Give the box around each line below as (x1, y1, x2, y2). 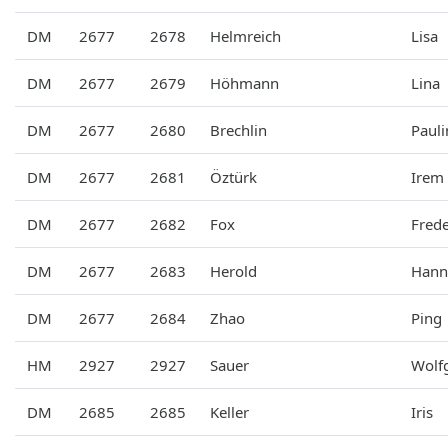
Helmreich (210, 25, 281, 46)
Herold (210, 260, 257, 281)
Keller (210, 401, 249, 422)
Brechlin (210, 119, 267, 140)
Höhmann (210, 72, 279, 93)
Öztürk (210, 166, 257, 187)
